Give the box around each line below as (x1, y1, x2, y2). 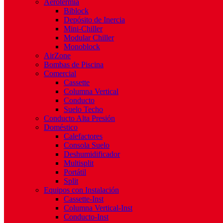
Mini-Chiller (64, 24, 103, 33)
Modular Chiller (64, 33, 114, 42)
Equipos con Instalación (44, 186, 119, 194)
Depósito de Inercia (64, 15, 125, 24)
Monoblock (64, 42, 100, 51)
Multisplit (64, 159, 94, 167)
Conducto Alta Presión (44, 114, 115, 122)
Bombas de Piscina (44, 60, 104, 69)
